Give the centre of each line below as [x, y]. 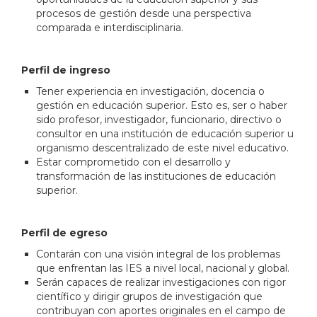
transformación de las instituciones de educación [156, 176]
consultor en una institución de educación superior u [165, 133]
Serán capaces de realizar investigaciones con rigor [161, 282]
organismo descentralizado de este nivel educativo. [162, 148]
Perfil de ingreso [66, 70]
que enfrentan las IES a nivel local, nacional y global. [163, 268]
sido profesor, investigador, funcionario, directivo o [159, 119]
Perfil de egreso [64, 232]
